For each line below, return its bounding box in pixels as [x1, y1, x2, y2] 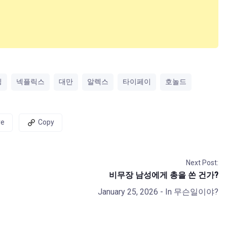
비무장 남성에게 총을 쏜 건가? [108, 170, 218, 180]
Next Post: [185, 158, 218, 167]
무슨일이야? [173, 186, 218, 197]
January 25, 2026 [97, 186, 158, 197]
